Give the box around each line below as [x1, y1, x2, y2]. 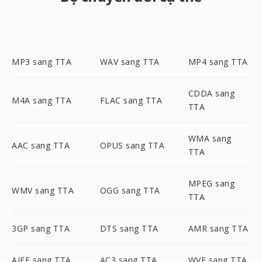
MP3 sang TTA [12, 56, 71, 67]
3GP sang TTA [12, 223, 70, 234]
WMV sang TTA [12, 184, 74, 196]
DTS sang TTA [99, 223, 158, 234]
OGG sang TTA [99, 184, 160, 196]
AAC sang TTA [12, 139, 70, 151]
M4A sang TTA [12, 94, 71, 106]
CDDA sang [188, 88, 235, 99]
